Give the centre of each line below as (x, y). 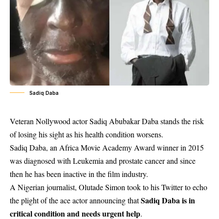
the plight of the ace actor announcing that (75, 200)
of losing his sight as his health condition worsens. (87, 134)
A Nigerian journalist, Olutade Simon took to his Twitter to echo (109, 187)
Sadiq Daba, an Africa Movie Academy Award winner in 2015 (107, 147)
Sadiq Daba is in (168, 200)
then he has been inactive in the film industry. (79, 174)
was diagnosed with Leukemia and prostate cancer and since (103, 160)
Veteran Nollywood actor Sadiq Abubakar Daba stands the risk (107, 121)
